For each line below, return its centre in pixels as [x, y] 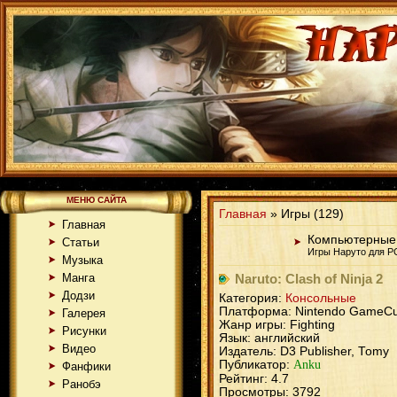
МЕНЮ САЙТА [96, 200]
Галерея [84, 313]
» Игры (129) [305, 214]
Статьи [81, 242]
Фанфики [86, 366]
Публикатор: [256, 365]
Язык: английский [269, 338]
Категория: [252, 298]
